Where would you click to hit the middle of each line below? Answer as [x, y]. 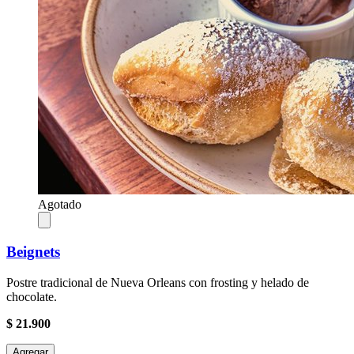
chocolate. [32, 296]
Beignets [33, 251]
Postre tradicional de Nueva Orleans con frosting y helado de [158, 282]
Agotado [60, 205]
